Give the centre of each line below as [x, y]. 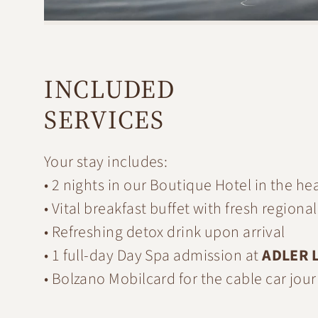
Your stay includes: [106, 161]
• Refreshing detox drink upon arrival [164, 232]
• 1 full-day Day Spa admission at [153, 255]
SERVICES [104, 119]
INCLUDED [109, 89]
